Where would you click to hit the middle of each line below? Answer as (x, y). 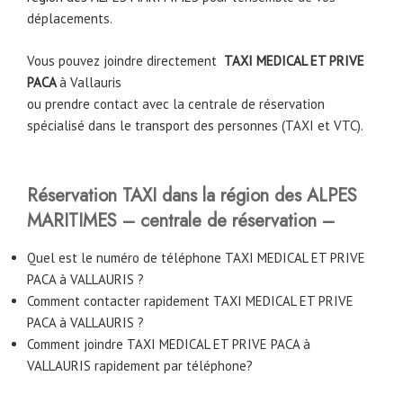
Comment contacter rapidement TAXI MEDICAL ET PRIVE (190, 301)
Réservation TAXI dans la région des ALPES (192, 196)
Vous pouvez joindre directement (124, 60)
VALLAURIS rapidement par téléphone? (140, 366)
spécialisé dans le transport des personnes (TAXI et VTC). (195, 125)
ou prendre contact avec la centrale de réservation (176, 103)
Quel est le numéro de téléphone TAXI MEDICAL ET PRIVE (196, 258)
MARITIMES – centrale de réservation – (184, 221)
